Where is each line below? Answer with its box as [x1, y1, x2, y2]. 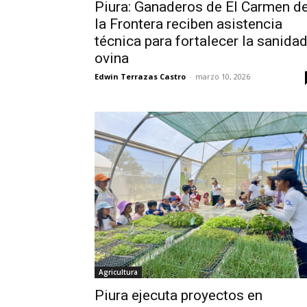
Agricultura [99, 267, 138, 278]
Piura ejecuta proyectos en [95, 287, 262, 304]
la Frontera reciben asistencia [95, 16, 282, 33]
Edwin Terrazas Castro [95, 71, 186, 82]
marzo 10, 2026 [195, 71, 250, 82]
